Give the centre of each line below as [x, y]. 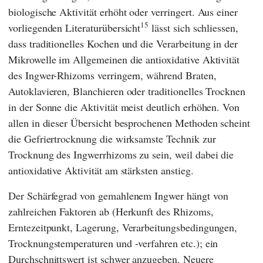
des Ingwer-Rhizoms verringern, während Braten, [112, 75]
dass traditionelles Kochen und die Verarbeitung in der [123, 44]
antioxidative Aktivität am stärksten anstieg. [101, 171]
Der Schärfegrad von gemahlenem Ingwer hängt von [118, 196]
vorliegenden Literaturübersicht [75, 28]
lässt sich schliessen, [193, 28]
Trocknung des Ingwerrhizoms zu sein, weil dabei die [121, 155]
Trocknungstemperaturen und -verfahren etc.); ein [113, 243]
